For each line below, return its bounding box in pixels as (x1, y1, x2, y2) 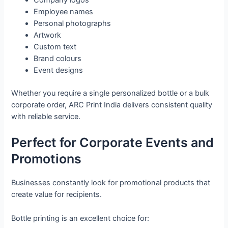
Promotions (11, 151, 82, 167)
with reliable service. (11, 112, 81, 122)
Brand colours (34, 54, 82, 64)
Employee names (34, 7, 94, 17)
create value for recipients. (11, 190, 102, 199)
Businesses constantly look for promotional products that (11, 178, 211, 188)
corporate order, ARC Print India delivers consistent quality (11, 100, 213, 110)
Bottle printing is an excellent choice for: (11, 213, 150, 223)
